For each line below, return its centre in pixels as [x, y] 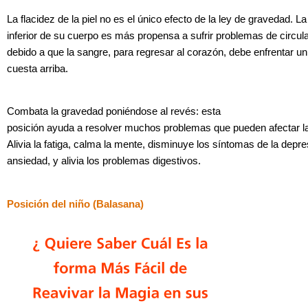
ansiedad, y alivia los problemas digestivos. [104, 161]
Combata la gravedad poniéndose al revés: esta [114, 112]
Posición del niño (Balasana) [75, 204]
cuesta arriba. [37, 68]
